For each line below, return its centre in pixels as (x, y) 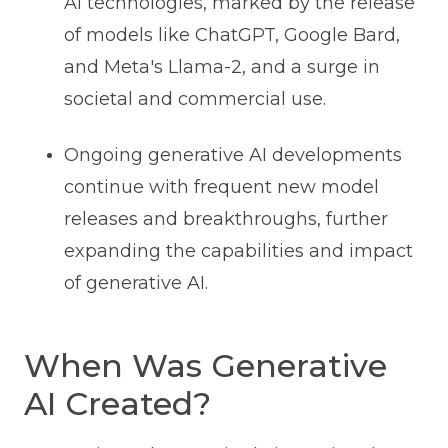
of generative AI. (135, 283)
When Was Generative (205, 366)
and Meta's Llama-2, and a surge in (221, 67)
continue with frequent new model (221, 187)
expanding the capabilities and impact (238, 251)
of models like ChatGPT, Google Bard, (231, 35)
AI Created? (117, 404)
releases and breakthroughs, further (225, 219)
